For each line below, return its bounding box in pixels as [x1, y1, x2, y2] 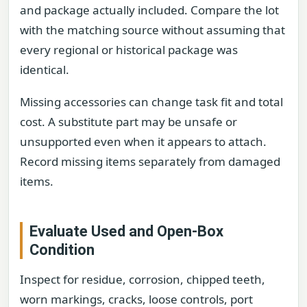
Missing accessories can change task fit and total [20, 94, 283, 110]
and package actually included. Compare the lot [20, 1, 279, 18]
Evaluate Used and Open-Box [29, 223, 223, 241]
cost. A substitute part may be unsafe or [20, 114, 237, 130]
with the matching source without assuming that [20, 21, 285, 38]
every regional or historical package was [20, 41, 238, 58]
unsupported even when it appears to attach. [20, 134, 267, 150]
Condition [29, 241, 95, 259]
